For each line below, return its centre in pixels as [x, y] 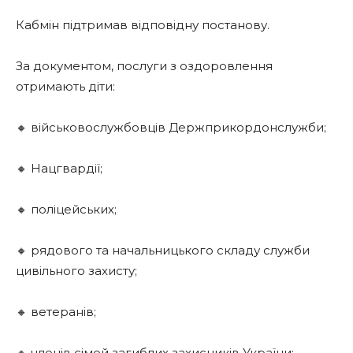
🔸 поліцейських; [66, 209]
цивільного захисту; [76, 271]
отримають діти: [65, 86]
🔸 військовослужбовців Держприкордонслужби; [171, 127]
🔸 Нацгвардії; [59, 168]
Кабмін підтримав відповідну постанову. [143, 25]
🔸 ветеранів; [56, 312]
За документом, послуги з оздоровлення [144, 66]
